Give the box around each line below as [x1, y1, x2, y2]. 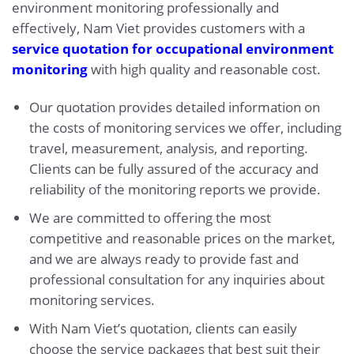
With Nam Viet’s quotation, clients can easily [28, 318, 297, 337]
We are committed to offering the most [28, 208, 271, 227]
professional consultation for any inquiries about [28, 269, 325, 288]
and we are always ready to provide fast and [28, 249, 299, 268]
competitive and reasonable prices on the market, [28, 228, 335, 247]
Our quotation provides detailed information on [28, 97, 320, 116]
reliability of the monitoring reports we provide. [28, 179, 321, 198]
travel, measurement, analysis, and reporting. [28, 138, 308, 157]
